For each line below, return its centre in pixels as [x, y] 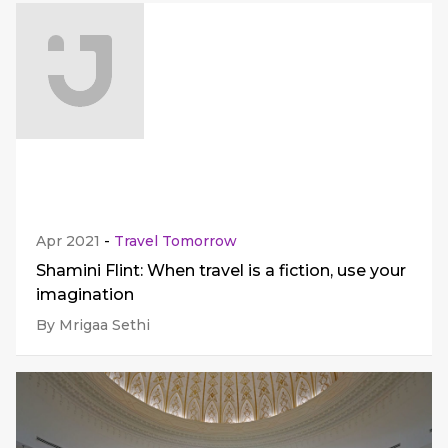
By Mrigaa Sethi [93, 324]
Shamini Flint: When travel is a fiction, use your [221, 270]
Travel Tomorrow [175, 240]
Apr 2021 [68, 240]
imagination [85, 294]
